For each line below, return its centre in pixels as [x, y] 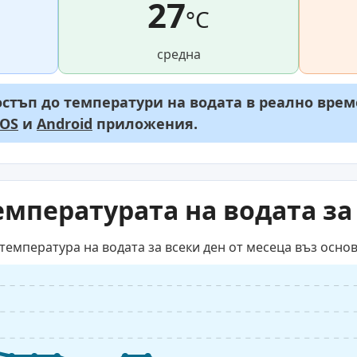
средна [178, 55]
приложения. [145, 124]
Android [65, 124]
